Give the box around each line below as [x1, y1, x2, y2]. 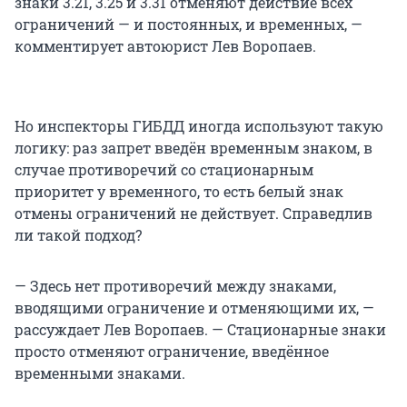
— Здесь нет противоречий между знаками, [15, 275, 336, 295]
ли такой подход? [15, 224, 142, 244]
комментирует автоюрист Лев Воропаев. [15, 35, 316, 55]
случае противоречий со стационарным [15, 159, 313, 179]
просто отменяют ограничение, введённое [15, 341, 329, 361]
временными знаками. [15, 362, 185, 382]
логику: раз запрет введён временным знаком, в [15, 137, 372, 157]
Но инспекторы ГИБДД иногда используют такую [15, 115, 383, 135]
